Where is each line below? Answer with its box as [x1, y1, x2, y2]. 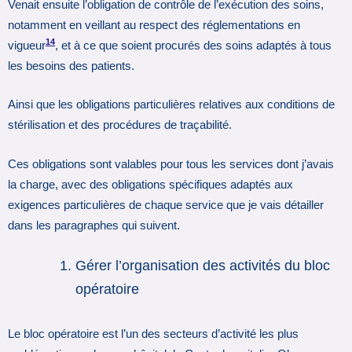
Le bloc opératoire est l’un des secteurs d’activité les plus [8, 327, 299, 340]
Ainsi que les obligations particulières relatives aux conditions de [8, 98, 335, 112]
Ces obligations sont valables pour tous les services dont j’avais [8, 157, 334, 170]
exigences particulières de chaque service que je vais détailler [8, 198, 324, 211]
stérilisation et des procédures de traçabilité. [8, 119, 232, 132]
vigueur [8, 38, 46, 52]
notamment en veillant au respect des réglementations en [8, 18, 300, 31]
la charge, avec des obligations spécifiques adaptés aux [8, 178, 293, 191]
